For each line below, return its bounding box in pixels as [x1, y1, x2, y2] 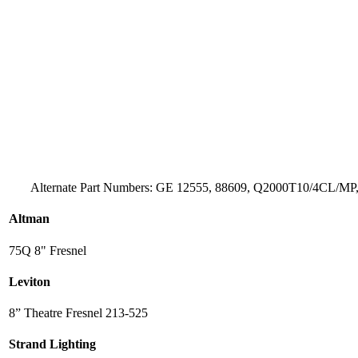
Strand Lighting [9, 337, 96, 352]
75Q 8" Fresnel [9, 243, 86, 257]
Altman [9, 212, 50, 226]
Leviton [9, 274, 50, 288]
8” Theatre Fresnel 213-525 [9, 306, 148, 320]
